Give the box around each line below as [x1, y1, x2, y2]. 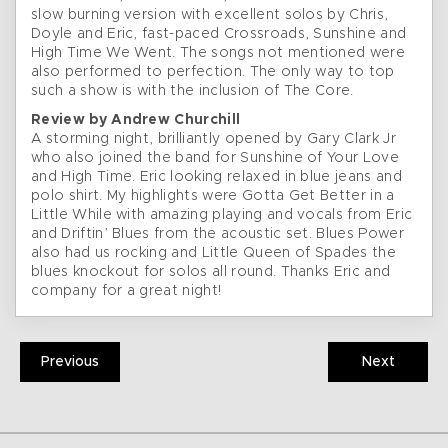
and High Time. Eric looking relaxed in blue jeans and [31, 170, 402, 185]
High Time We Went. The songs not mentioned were [31, 46, 406, 61]
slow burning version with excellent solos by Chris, [31, 8, 389, 23]
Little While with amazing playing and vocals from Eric [31, 208, 413, 223]
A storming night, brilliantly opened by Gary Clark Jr [31, 132, 396, 147]
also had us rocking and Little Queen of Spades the [31, 246, 397, 261]
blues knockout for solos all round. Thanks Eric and [31, 265, 391, 280]
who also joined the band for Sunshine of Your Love [31, 151, 400, 166]
